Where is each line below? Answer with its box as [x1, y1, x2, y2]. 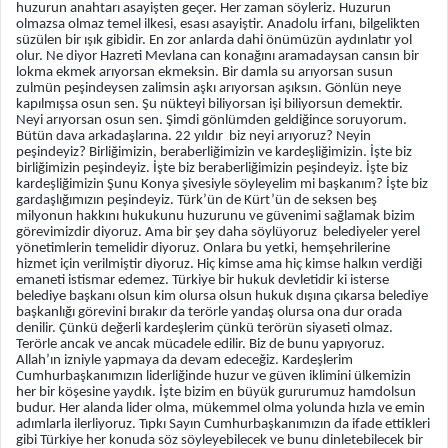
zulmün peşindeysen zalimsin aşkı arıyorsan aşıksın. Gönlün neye [16, 81, 401, 97]
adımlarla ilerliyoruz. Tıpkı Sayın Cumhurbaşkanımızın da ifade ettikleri [16, 417, 430, 433]
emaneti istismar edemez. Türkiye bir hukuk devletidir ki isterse [16, 273, 389, 289]
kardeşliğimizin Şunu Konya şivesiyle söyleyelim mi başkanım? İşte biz [16, 177, 428, 193]
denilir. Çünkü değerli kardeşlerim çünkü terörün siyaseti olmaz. [16, 321, 393, 337]
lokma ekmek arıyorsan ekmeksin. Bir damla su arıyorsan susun [16, 65, 396, 81]
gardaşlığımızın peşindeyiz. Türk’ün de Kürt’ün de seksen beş [16, 193, 377, 209]
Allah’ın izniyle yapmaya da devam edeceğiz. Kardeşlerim [16, 353, 353, 369]
